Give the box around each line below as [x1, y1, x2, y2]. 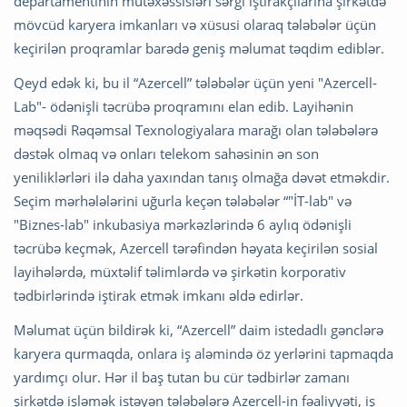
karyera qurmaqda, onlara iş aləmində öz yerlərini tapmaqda [14, 343, 393, 362]
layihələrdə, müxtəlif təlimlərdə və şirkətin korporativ [14, 262, 346, 281]
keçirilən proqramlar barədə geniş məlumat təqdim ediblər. [14, 38, 384, 57]
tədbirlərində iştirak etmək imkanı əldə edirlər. [14, 285, 303, 304]
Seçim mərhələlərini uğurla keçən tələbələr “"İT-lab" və [14, 191, 352, 210]
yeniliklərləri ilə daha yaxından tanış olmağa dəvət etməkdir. [14, 167, 390, 186]
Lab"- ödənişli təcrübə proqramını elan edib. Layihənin [14, 96, 353, 115]
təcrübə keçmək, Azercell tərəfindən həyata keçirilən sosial [14, 238, 378, 257]
